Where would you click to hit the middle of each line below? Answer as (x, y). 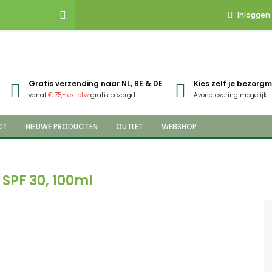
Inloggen (254, 15)
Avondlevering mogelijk (230, 95)
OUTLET (130, 127)
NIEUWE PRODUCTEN (62, 127)
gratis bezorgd (112, 95)
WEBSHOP (179, 127)
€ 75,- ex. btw (68, 95)
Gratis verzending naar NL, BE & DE (96, 83)
